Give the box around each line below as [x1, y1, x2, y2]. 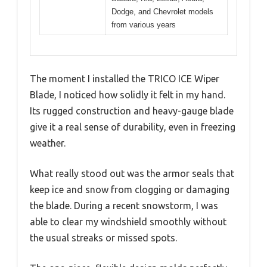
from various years [111, 20, 176, 29]
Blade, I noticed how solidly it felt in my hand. [30, 89, 225, 101]
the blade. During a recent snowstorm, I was [30, 200, 218, 212]
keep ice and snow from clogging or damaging [30, 184, 229, 195]
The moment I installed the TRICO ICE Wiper [30, 73, 219, 85]
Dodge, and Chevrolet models [111, 7, 213, 16]
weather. [30, 138, 66, 149]
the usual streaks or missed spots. [30, 232, 177, 244]
